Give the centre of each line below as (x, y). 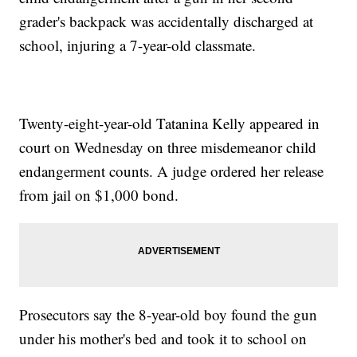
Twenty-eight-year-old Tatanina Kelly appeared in (170, 124)
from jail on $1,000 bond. (99, 195)
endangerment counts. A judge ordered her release (172, 171)
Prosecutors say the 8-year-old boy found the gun (169, 315)
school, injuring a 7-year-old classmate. (138, 45)
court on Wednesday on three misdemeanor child (168, 147)
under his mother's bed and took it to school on (163, 339)
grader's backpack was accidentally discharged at (167, 22)
